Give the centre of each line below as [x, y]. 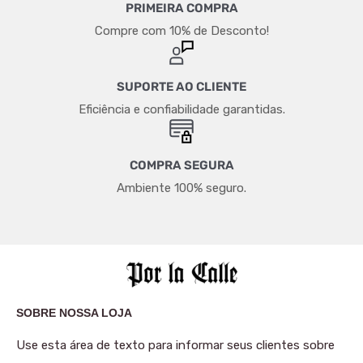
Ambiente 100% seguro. [181, 188]
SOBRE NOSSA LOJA [74, 313]
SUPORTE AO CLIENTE [181, 86]
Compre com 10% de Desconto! [181, 30]
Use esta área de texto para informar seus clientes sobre [175, 345]
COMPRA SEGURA [181, 165]
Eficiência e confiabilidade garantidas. [181, 109]
